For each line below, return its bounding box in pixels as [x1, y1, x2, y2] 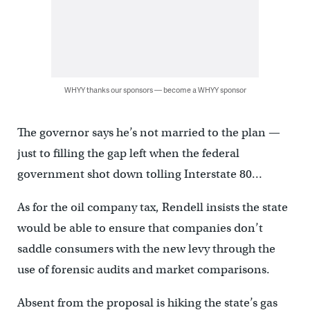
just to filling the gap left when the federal [17, 146, 239, 161]
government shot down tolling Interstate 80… [17, 167, 262, 181]
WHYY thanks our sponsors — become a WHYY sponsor [64, 84, 246, 95]
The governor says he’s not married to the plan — [17, 125, 280, 140]
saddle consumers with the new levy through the [17, 241, 275, 256]
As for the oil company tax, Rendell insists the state [17, 200, 288, 215]
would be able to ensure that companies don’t [17, 221, 263, 235]
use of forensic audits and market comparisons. [17, 262, 270, 277]
